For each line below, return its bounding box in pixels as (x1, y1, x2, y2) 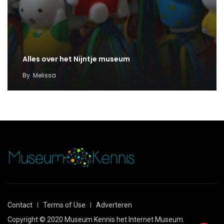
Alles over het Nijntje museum (22, 53, 130, 64)
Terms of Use (43, 200, 85, 209)
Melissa (33, 70, 56, 79)
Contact (7, 200, 32, 209)
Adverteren (96, 200, 132, 209)
